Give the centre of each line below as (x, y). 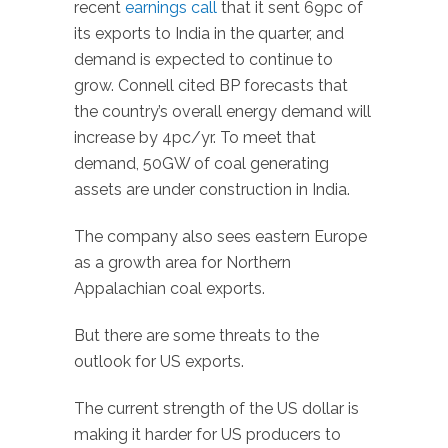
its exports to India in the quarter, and (209, 34)
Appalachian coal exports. (169, 289)
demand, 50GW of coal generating (201, 164)
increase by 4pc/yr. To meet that (195, 138)
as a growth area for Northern (182, 263)
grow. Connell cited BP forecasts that (211, 86)
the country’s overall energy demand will (222, 112)
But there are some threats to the (196, 335)
